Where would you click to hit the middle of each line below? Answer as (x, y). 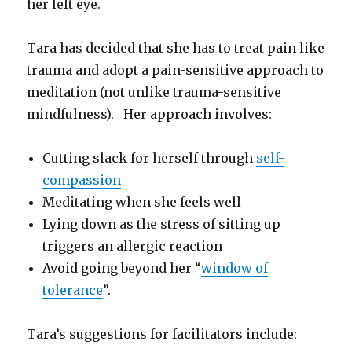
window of (235, 268)
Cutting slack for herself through (150, 158)
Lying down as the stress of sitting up (162, 224)
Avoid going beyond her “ (122, 268)
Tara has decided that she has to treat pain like (176, 48)
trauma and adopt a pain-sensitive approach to (176, 70)
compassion (82, 180)
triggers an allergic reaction (133, 246)
